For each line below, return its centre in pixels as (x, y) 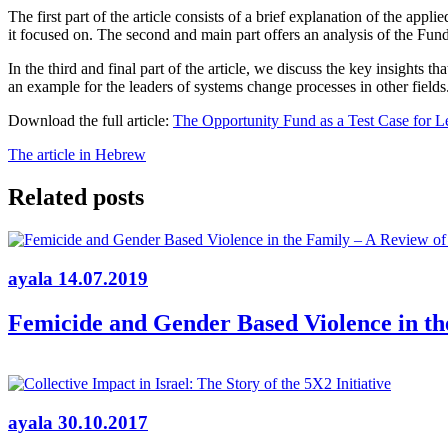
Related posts (76, 197)
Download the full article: (90, 121)
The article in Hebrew (77, 155)
